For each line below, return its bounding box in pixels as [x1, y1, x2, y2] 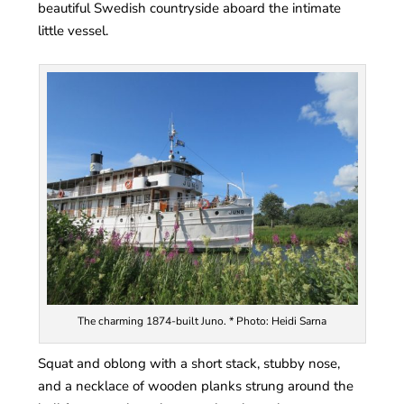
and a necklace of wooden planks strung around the [38, 376, 354, 395]
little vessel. [38, 21, 109, 40]
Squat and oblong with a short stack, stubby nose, [38, 353, 341, 372]
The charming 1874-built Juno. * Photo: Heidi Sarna [78, 314, 326, 329]
